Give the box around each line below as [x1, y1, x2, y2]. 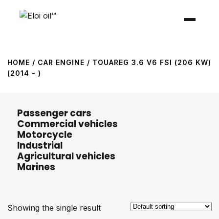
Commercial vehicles [17, 117, 118, 131]
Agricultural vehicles [17, 150, 115, 163]
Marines [17, 160, 55, 174]
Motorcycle [17, 128, 72, 141]
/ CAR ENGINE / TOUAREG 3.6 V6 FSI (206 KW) [30, 58, 211, 66]
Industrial [17, 139, 63, 152]
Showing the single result [7, 203, 101, 213]
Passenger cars [17, 107, 91, 120]
